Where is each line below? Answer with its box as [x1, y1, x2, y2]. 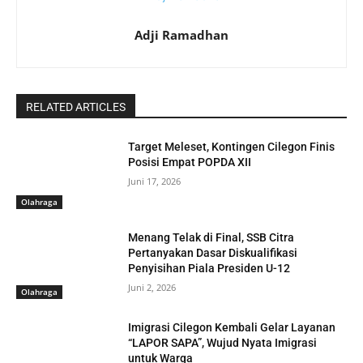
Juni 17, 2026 [128, 175, 181, 188]
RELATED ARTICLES [26, 100, 126, 114]
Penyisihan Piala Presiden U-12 [128, 261, 291, 275]
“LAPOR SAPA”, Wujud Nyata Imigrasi [128, 336, 318, 350]
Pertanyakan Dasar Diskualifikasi [128, 246, 298, 259]
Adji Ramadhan [135, 27, 228, 44]
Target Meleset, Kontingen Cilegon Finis [128, 140, 335, 154]
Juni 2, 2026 [128, 280, 177, 293]
